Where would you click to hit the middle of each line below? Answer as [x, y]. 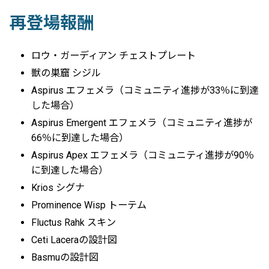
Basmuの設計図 [65, 257]
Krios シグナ [58, 187]
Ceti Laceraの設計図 [74, 240]
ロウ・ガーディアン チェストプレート [114, 55]
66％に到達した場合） [80, 138]
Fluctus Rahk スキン [74, 222]
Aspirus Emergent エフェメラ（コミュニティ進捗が [142, 122]
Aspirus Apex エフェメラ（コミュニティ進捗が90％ [143, 155]
